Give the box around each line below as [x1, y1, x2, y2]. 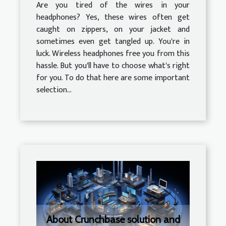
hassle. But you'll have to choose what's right [36, 59, 190, 73]
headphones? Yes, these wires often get [36, 11, 190, 25]
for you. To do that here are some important [36, 71, 190, 85]
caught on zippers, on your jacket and [36, 23, 190, 37]
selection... [36, 83, 72, 97]
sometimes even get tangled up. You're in [36, 35, 190, 49]
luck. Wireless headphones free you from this [36, 47, 190, 61]
